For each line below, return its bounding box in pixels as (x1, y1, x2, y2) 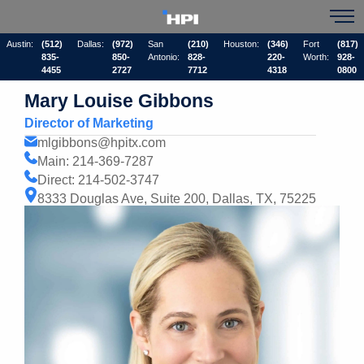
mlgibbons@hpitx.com (37, 136, 166, 149)
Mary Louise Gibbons (24, 90, 214, 111)
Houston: (223, 38, 259, 49)
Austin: (6, 38, 33, 49)
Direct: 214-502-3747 (37, 173, 159, 187)
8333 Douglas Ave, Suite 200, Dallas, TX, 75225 (37, 192, 316, 206)
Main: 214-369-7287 (37, 154, 154, 168)
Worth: (302, 51, 329, 62)
